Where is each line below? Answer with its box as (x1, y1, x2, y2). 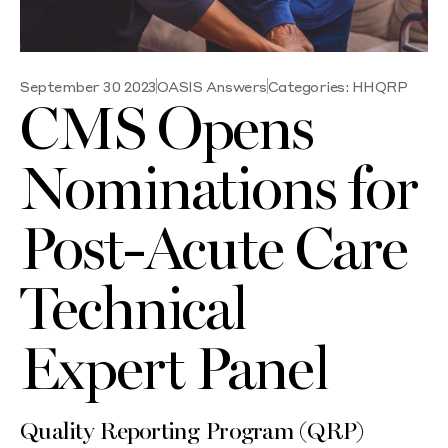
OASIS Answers (156, 77, 267, 95)
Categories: (267, 77, 349, 95)
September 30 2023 (20, 77, 156, 95)
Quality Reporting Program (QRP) (20, 417, 364, 446)
